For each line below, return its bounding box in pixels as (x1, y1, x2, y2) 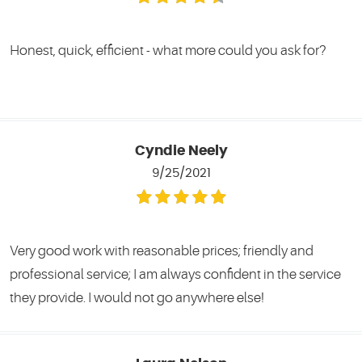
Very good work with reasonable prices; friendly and (10, 242, 314, 259)
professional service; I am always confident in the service (10, 266, 341, 282)
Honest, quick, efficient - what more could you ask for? (10, 42, 326, 58)
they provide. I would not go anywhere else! (10, 289, 264, 305)
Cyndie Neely (134, 145, 228, 158)
